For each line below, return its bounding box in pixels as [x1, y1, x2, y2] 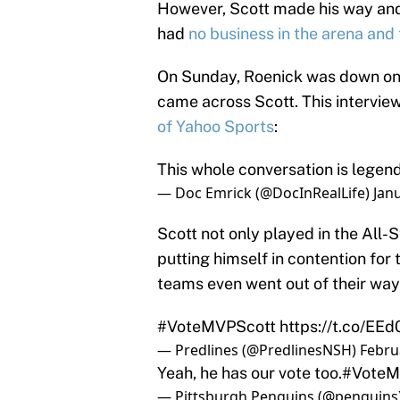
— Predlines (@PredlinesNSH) [157, 340, 360, 361]
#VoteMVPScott [157, 317, 276, 337]
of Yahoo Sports [157, 117, 274, 137]
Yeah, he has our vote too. [157, 363, 342, 383]
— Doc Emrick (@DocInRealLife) [157, 183, 373, 204]
